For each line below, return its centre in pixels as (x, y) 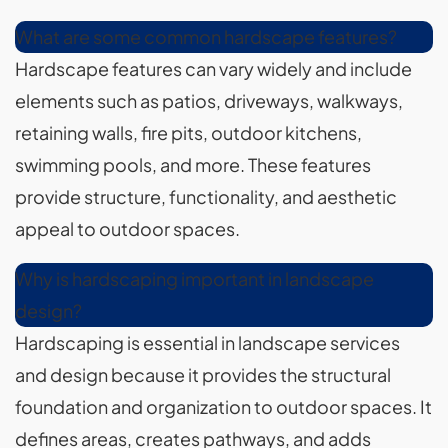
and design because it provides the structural (203, 375)
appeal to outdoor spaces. (127, 229)
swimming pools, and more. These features (193, 165)
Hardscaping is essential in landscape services (207, 343)
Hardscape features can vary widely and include (213, 69)
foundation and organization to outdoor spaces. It (223, 407)
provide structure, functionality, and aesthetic (206, 197)
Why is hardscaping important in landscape (194, 279)
